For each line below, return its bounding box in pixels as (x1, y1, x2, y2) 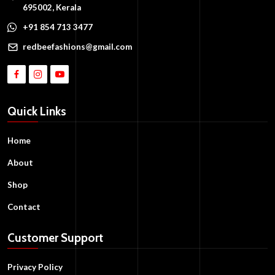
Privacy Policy (7, 262, 63, 273)
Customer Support (7, 231, 103, 246)
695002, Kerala (23, 2, 81, 13)
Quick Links (7, 104, 66, 119)
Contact (7, 202, 41, 212)
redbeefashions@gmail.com (23, 42, 132, 52)
